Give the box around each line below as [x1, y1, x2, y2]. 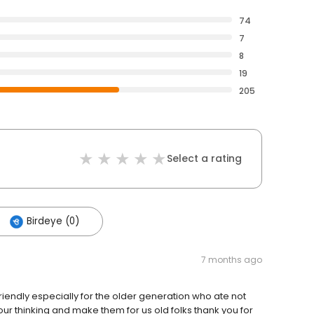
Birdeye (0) [27, 214, 79, 228]
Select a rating [167, 151, 242, 166]
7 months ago [201, 254, 262, 266]
